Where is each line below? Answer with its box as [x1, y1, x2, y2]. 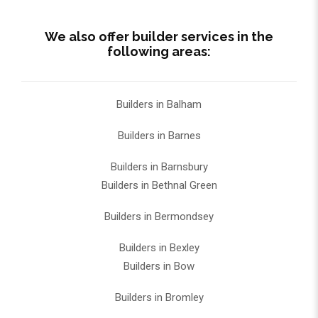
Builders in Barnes [117, 129, 201, 143]
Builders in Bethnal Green [101, 179, 217, 192]
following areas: [107, 44, 211, 60]
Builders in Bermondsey [104, 210, 214, 224]
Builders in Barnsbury [110, 160, 208, 174]
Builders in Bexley [119, 241, 199, 255]
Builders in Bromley [114, 291, 204, 305]
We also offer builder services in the [45, 29, 273, 45]
